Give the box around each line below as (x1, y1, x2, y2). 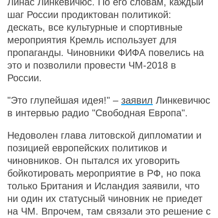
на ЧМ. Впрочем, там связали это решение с (7, 206, 211, 217)
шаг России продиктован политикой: (7, 9, 171, 20)
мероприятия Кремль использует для (7, 35, 177, 45)
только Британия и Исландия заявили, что (7, 181, 200, 191)
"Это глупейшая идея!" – (7, 95, 121, 106)
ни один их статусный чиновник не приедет (7, 193, 202, 204)
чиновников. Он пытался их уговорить (7, 155, 180, 166)
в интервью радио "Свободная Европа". (7, 108, 188, 118)
